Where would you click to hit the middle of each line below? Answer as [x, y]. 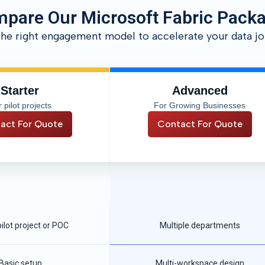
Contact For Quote [200, 124]
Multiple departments [200, 225]
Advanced [200, 91]
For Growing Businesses [200, 105]
